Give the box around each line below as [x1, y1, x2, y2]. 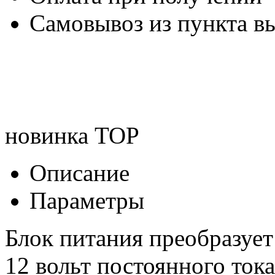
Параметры [29, 187, 144, 214]
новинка [5, 122, 88, 149]
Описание [29, 159, 130, 186]
